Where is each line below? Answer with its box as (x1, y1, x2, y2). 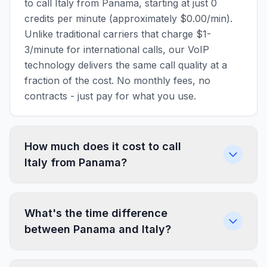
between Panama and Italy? (24, 223, 171, 235)
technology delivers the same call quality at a (24, 59, 227, 71)
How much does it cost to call (24, 140, 181, 153)
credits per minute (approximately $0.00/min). (24, 13, 232, 24)
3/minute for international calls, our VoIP (24, 44, 209, 55)
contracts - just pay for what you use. (24, 90, 196, 102)
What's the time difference (24, 207, 167, 219)
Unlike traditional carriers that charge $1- (24, 28, 211, 40)
